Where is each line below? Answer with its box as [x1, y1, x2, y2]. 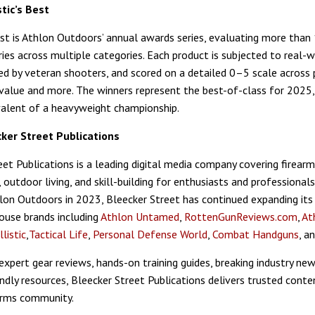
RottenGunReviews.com [184, 210, 297, 224]
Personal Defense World [90, 227, 207, 241]
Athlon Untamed [101, 210, 179, 224]
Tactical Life [29, 227, 88, 241]
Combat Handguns [210, 227, 299, 241]
